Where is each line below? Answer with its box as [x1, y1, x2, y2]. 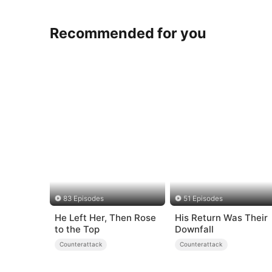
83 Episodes [63, 194, 104, 203]
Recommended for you [50, 24, 207, 42]
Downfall [174, 223, 214, 235]
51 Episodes [183, 194, 223, 203]
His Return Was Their [174, 211, 268, 223]
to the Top [54, 223, 100, 235]
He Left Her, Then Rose [54, 211, 156, 223]
